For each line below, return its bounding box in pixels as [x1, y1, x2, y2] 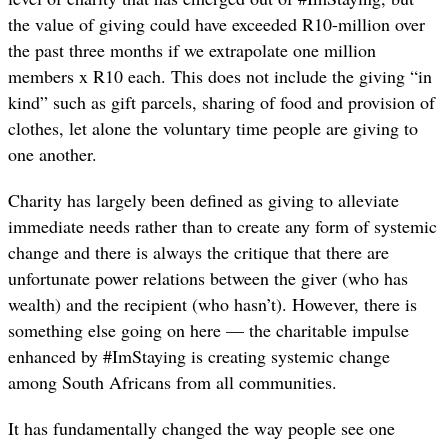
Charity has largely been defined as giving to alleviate [8, 188, 399, 213]
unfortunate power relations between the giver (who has [8, 266, 408, 291]
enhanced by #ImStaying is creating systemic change [8, 344, 390, 369]
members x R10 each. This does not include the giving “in [8, 64, 432, 89]
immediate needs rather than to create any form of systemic [8, 214, 437, 239]
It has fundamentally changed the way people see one [8, 416, 395, 441]
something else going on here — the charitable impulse [8, 318, 409, 343]
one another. [8, 142, 97, 167]
